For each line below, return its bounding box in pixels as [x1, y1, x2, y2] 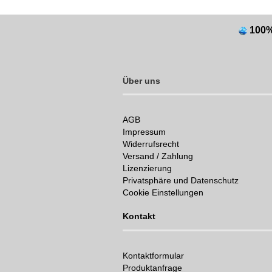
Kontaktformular [123, 251, 184, 260]
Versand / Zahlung [123, 151, 193, 161]
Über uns [123, 76, 160, 86]
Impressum [123, 127, 166, 137]
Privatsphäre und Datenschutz [123, 175, 239, 185]
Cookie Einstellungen [123, 188, 203, 197]
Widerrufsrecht [123, 139, 179, 149]
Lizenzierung [123, 163, 172, 173]
